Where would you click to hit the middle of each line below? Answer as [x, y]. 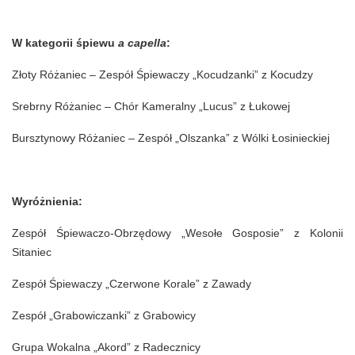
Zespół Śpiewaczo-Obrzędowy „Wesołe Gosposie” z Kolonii [177, 233]
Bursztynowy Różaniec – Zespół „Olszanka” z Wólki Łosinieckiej [171, 138]
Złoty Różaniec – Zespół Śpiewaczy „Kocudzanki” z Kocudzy [162, 75]
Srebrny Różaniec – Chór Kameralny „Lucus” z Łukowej [151, 107]
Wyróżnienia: [47, 202]
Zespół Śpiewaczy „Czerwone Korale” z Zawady [132, 284]
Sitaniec [32, 252]
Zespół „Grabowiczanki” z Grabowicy [104, 316]
